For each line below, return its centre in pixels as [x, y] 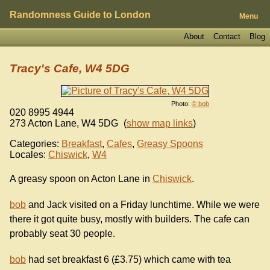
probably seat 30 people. [62, 234]
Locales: [28, 154]
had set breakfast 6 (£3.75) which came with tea [128, 260]
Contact [227, 36]
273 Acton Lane [43, 123]
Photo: [181, 103]
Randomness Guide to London [80, 15]
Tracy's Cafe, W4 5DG [70, 69]
